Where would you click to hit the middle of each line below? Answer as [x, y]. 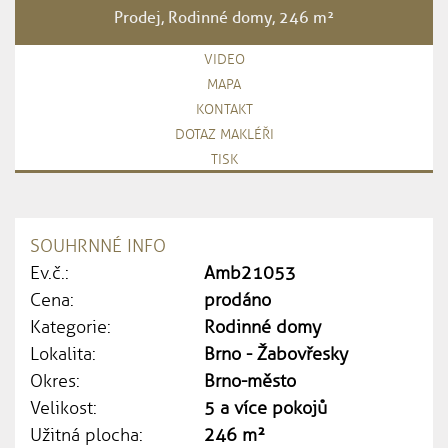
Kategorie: [70, 326]
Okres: [55, 380]
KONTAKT [224, 109]
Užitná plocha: [86, 434]
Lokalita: [63, 353]
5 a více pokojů [266, 407]
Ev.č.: [49, 272]
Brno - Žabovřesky [276, 353]
